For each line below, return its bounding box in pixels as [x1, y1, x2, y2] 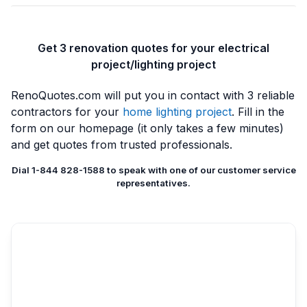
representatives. [116, 177, 191, 189]
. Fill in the [232, 105, 284, 119]
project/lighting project [91, 58, 216, 71]
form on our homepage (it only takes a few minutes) [11, 121, 284, 136]
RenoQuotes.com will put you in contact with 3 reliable [11, 88, 295, 103]
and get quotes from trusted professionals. [11, 138, 232, 152]
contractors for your [11, 105, 123, 119]
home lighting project [123, 105, 232, 119]
